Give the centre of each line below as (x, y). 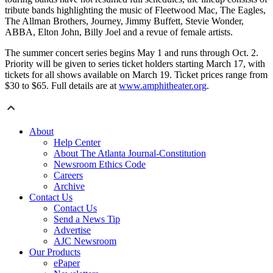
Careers (68, 175)
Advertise (72, 230)
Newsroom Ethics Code (100, 165)
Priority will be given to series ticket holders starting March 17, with (135, 64)
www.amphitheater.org (163, 86)
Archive (69, 186)
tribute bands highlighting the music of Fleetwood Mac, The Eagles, (135, 10)
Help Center (77, 143)
